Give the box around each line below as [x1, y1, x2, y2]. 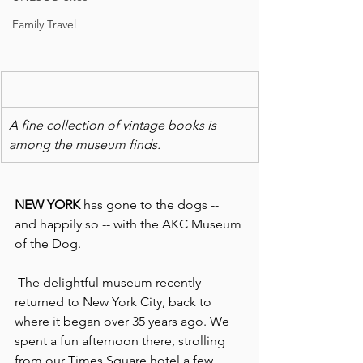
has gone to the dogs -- [83, 196, 222, 212]
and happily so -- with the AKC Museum [15, 216, 245, 232]
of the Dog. [15, 235, 81, 251]
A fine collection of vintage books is [9, 117, 220, 133]
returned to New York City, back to [15, 293, 215, 310]
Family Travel [12, 17, 76, 32]
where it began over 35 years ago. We [15, 313, 233, 329]
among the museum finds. [9, 136, 160, 152]
